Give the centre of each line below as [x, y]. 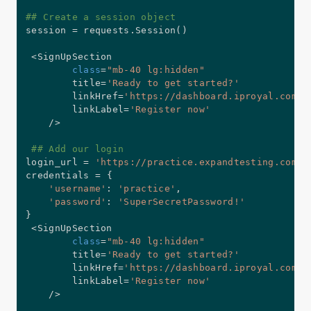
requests [103, 30]
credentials [60, 175]
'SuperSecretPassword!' [182, 201]
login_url [55, 162]
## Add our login [78, 149]
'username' [78, 188]
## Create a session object [101, 17]
